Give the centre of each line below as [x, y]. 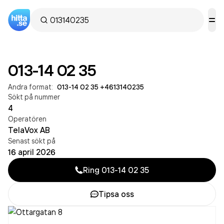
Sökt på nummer [34, 97]
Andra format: [30, 87]
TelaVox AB [29, 130]
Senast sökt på [32, 141]
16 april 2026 [32, 152]
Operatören [27, 119]
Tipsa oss [116, 194]
